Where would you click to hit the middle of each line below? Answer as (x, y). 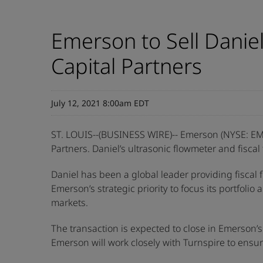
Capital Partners (127, 66)
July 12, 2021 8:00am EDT (100, 103)
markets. (70, 203)
